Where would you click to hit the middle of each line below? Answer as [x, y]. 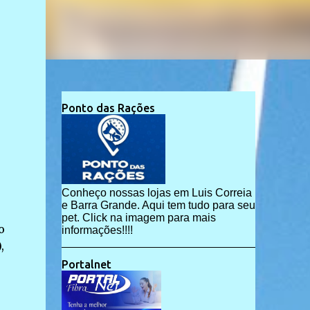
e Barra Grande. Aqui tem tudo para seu [158, 205]
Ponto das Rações [108, 108]
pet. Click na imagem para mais [138, 218]
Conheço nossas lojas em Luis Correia [156, 193]
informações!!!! [97, 230]
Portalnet [86, 264]
